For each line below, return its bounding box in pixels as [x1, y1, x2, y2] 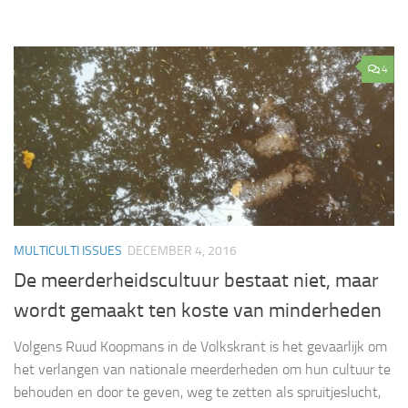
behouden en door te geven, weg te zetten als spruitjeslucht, [14, 383, 381, 401]
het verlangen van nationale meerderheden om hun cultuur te [14, 361, 391, 378]
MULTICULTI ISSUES [14, 242, 122, 259]
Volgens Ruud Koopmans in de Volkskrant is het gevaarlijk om [14, 338, 387, 355]
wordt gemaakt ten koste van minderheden [14, 299, 382, 322]
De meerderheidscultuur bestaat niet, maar [14, 269, 379, 292]
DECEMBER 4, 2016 [127, 242, 237, 259]
